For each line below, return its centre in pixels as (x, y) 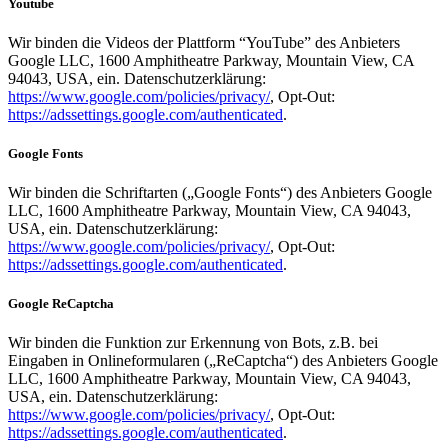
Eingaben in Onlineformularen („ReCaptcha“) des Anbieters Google (223, 361)
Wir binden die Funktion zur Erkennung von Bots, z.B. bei (193, 343)
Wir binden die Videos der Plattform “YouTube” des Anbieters (204, 42)
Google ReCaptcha (61, 304)
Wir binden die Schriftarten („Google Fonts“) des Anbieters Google (220, 193)
